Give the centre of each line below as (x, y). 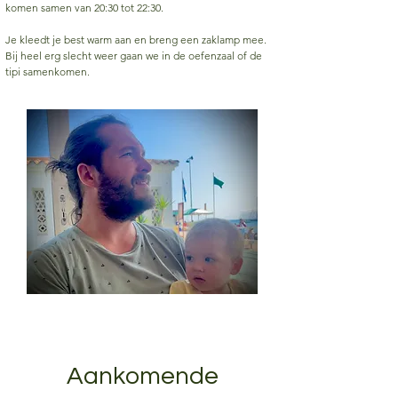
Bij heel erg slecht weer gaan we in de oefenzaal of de (134, 56)
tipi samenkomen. (48, 72)
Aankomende (142, 376)
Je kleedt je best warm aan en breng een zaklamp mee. (136, 40)
